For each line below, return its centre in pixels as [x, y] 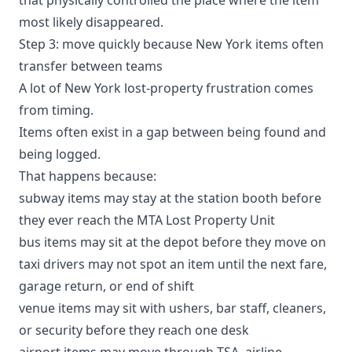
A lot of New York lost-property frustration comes [166, 88]
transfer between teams [91, 66]
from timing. [56, 110]
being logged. [60, 154]
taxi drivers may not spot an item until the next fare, [173, 264]
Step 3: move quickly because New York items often [171, 44]
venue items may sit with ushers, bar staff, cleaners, [172, 308]
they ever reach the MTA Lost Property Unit [147, 220]
